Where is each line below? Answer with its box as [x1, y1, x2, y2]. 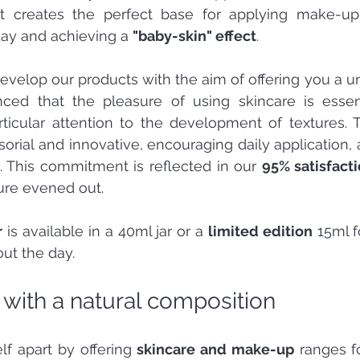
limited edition [207, 222, 313, 239]
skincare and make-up [137, 340, 294, 358]
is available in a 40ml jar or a [2, 222, 208, 239]
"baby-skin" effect [133, 27, 256, 44]
